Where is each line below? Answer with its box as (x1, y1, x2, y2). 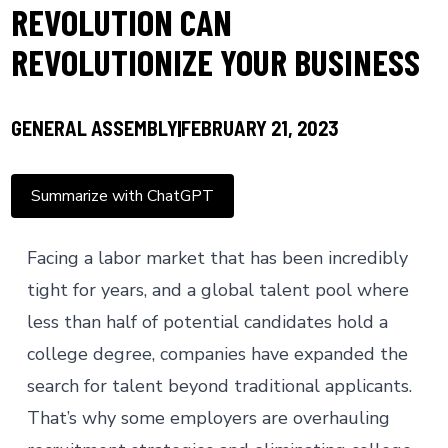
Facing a (26, 246, 98, 270)
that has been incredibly (204, 246, 408, 270)
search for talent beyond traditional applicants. (26, 374, 412, 398)
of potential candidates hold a (136, 310, 388, 334)
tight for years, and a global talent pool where (26, 278, 409, 302)
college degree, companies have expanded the (26, 342, 408, 366)
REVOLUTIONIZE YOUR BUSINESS (10, 40, 420, 83)
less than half (26, 310, 137, 334)
